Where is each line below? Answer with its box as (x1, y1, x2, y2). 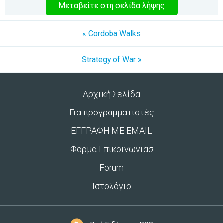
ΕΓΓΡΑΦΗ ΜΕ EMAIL (71, 125, 152, 136)
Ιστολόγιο (92, 181, 131, 191)
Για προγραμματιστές (69, 107, 154, 117)
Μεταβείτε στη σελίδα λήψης (58, 1, 165, 10)
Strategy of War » (81, 55, 142, 64)
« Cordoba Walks (82, 29, 141, 38)
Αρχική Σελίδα (83, 89, 140, 99)
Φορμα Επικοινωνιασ (70, 144, 153, 154)
